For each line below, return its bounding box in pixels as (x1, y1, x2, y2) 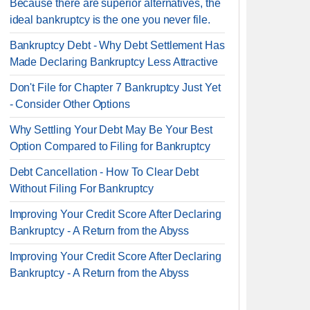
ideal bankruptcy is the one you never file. (9, 14, 210, 26)
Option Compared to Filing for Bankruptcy (9, 140, 211, 152)
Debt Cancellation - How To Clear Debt (9, 166, 199, 178)
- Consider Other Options (9, 98, 131, 110)
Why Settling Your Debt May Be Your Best (9, 124, 213, 136)
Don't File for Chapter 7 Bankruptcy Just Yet (9, 82, 221, 93)
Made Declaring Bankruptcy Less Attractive (9, 56, 218, 68)
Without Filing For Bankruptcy (9, 183, 154, 194)
